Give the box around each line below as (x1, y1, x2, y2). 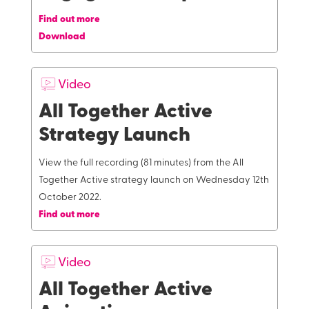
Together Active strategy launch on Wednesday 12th (38, 175, 269, 186)
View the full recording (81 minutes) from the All (38, 158, 243, 168)
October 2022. (38, 192, 101, 203)
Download (38, 32, 86, 42)
